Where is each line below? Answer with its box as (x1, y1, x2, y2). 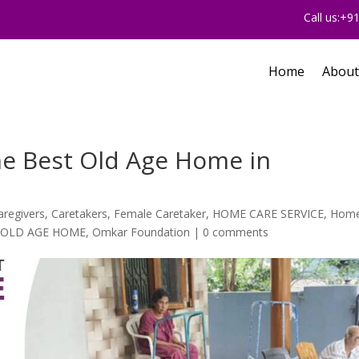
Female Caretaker (114, 206, 207, 221)
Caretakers (51, 206, 108, 221)
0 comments (203, 224, 269, 240)
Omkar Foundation (92, 224, 191, 240)
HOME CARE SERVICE (212, 206, 325, 221)
